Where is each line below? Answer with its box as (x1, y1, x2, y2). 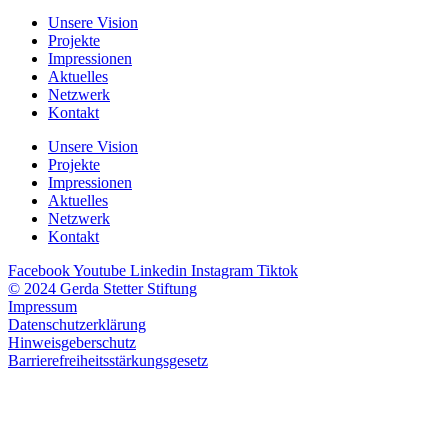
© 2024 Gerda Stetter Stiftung (8, 280, 197, 298)
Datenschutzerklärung (8, 316, 146, 334)
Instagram (191, 262, 253, 280)
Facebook (8, 262, 70, 280)
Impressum (8, 298, 77, 316)
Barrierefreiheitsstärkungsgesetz (8, 352, 208, 370)
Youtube (73, 262, 126, 280)
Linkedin (130, 262, 187, 280)
